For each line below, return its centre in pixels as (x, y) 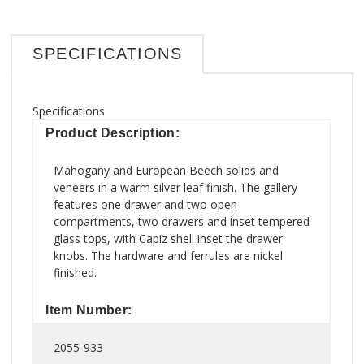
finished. (76, 272)
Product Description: (113, 132)
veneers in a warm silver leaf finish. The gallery (176, 187)
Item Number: (89, 310)
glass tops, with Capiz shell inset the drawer (169, 238)
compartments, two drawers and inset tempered (182, 221)
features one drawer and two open (146, 204)
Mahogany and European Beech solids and (167, 170)
